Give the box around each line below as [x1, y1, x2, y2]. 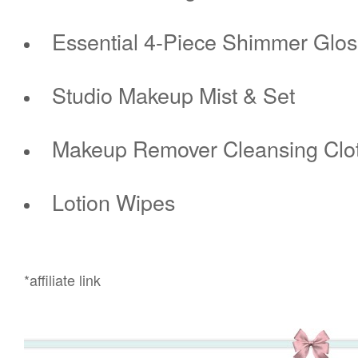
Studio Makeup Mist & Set [51, 78, 295, 110]
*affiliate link [24, 268, 101, 290]
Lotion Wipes [51, 185, 175, 217]
